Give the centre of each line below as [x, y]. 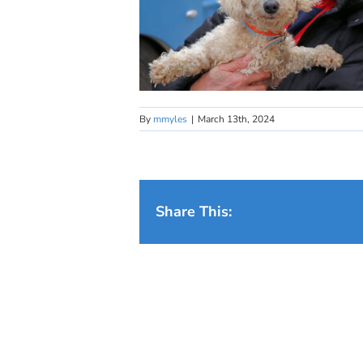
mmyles [170, 119]
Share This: [194, 211]
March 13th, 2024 [236, 119]
